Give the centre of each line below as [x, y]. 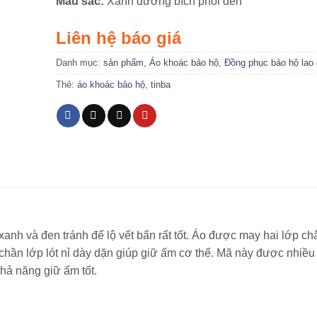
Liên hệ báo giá [118, 38]
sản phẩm [123, 62]
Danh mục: [79, 62]
